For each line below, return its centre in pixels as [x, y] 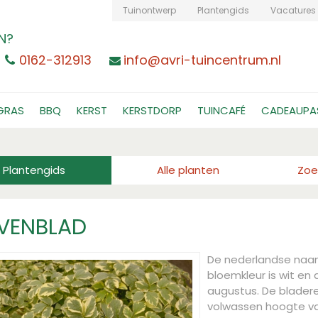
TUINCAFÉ [221, 110]
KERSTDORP [152, 110]
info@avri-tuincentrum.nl [202, 60]
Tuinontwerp [149, 10]
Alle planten [188, 170]
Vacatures [293, 10]
